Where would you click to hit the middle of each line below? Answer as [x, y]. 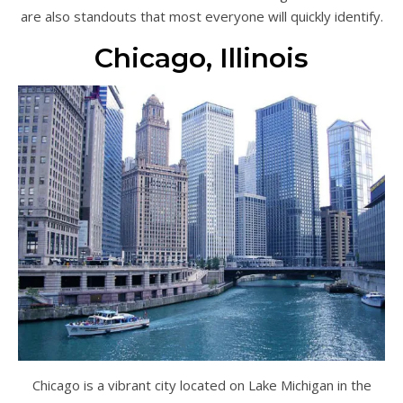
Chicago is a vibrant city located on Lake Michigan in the [201, 385]
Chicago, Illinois [201, 58]
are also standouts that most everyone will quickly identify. [201, 16]
